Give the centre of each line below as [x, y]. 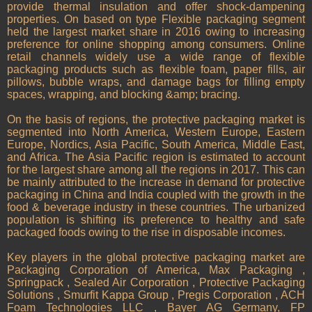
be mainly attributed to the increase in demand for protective [156, 182]
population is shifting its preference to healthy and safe [156, 220]
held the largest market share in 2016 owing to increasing [156, 32]
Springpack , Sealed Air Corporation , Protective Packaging [156, 283]
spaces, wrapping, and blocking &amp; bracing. [124, 95]
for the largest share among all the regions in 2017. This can [156, 170]
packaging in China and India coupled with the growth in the [156, 195]
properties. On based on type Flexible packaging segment [156, 19]
